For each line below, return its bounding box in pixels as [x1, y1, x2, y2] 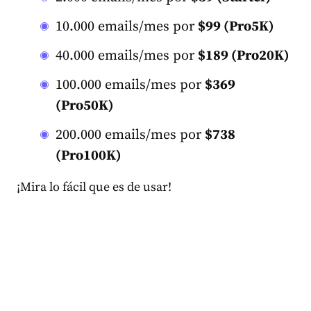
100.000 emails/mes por [56, 76, 205, 94]
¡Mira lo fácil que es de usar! [17, 178, 171, 195]
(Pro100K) [56, 146, 121, 165]
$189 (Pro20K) [198, 47, 289, 65]
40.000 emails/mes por [56, 47, 198, 65]
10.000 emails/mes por [56, 17, 198, 35]
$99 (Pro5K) [198, 17, 274, 35]
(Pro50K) [56, 96, 114, 115]
